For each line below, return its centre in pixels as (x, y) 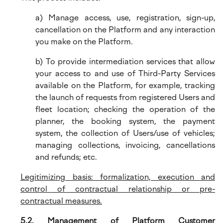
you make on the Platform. (84, 42)
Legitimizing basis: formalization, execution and (118, 177)
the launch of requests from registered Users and (125, 97)
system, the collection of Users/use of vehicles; (125, 133)
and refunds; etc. (66, 157)
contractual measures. (61, 201)
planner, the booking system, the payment (125, 121)
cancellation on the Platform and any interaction (125, 30)
